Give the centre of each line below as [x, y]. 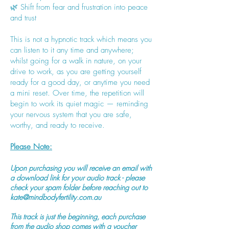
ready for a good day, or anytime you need [80, 83]
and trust [25, 18]
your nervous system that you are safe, [71, 115]
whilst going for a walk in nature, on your [76, 61]
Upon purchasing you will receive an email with [81, 168]
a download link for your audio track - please [77, 178]
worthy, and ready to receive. [59, 125]
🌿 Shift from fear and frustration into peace [79, 7]
